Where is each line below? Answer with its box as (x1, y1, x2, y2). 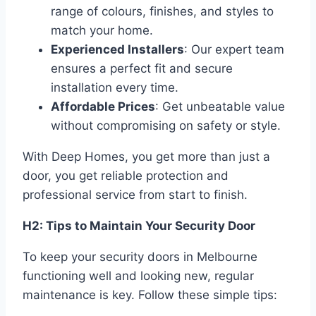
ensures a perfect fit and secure (51, 61, 233, 76)
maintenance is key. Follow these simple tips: (23, 288, 277, 303)
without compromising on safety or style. (51, 119, 281, 133)
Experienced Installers (51, 42, 184, 57)
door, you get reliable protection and (23, 169, 229, 183)
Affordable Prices (51, 99, 155, 114)
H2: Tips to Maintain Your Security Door (23, 219, 255, 233)
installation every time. (51, 80, 178, 95)
